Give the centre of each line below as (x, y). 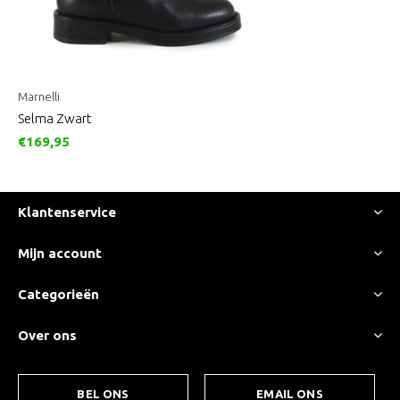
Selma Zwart (55, 119)
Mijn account (60, 254)
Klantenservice (67, 212)
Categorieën (58, 295)
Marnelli (39, 97)
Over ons (47, 336)
